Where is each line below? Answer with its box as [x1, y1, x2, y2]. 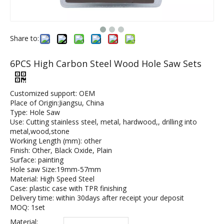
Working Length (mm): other [10, 136, 101, 145]
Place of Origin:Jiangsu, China [10, 98, 104, 107]
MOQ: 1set [10, 202, 45, 212]
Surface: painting [10, 155, 63, 164]
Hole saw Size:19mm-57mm [10, 164, 101, 174]
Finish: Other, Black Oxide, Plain [10, 145, 112, 155]
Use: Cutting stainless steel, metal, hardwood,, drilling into [10, 117, 197, 126]
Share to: [10, 33, 39, 43]
